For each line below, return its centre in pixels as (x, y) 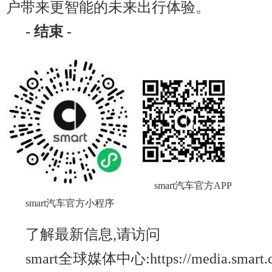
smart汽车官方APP (193, 185)
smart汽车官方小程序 (70, 203)
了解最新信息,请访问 (93, 234)
